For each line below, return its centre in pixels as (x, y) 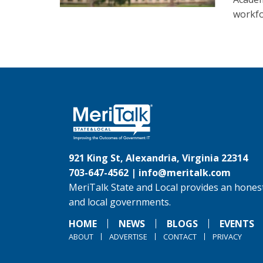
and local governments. (120, 202)
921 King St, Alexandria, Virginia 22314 (158, 158)
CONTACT (180, 237)
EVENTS (237, 224)
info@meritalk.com (185, 173)
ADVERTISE (128, 237)
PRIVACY (227, 237)
